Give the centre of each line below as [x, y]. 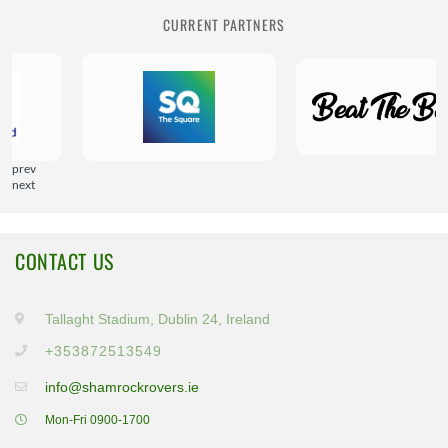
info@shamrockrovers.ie [122, 387]
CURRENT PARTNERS [224, 24]
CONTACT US [64, 261]
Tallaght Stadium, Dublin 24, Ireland [157, 319]
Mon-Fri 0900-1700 [97, 420]
